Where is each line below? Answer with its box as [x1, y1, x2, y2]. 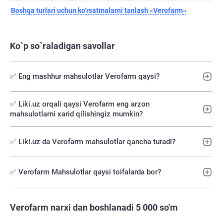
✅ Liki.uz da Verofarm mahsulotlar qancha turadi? [10, 137, 175, 147]
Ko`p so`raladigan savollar [10, 41, 115, 52]
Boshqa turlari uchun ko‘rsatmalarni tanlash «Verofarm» [11, 6, 186, 15]
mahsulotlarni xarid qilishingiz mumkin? [10, 110, 143, 119]
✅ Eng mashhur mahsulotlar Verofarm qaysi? [10, 72, 160, 81]
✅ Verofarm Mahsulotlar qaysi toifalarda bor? [10, 167, 161, 177]
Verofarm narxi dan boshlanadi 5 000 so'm [10, 202, 178, 213]
